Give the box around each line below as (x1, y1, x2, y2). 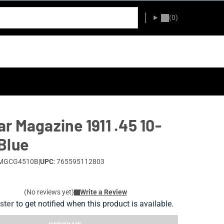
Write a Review (79, 188, 127, 196)
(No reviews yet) (23, 188, 74, 196)
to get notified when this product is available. (13, 199, 173, 208)
